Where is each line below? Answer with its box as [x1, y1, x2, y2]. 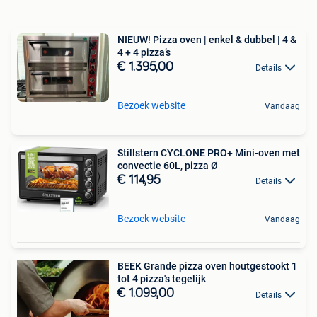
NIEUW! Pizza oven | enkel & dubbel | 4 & [117, 33, 296, 45]
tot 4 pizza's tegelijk [117, 273, 206, 285]
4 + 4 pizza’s [117, 46, 171, 58]
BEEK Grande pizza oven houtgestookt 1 [117, 260, 297, 272]
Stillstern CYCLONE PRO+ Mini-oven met [117, 146, 300, 158]
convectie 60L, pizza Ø [117, 159, 218, 171]
